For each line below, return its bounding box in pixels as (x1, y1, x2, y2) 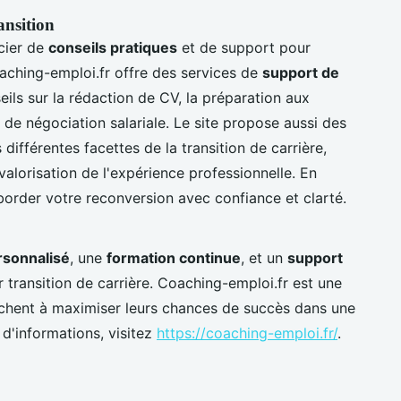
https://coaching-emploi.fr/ (157, 323, 337, 342)
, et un (241, 248, 287, 267)
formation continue (107, 248, 241, 267)
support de (262, 63, 339, 81)
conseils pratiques (48, 38, 177, 56)
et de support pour (177, 38, 311, 56)
